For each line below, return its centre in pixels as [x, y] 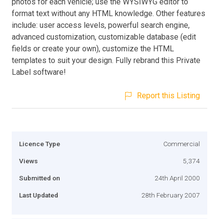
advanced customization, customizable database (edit [104, 37]
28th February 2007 [171, 195]
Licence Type [40, 143]
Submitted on [40, 178]
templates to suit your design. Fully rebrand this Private [106, 60]
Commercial [182, 143]
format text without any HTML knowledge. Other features [109, 13]
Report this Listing [168, 95]
